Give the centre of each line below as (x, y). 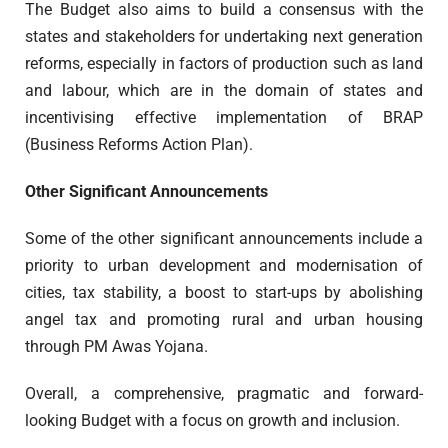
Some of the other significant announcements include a (224, 239)
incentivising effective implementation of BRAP (224, 118)
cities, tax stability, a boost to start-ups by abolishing (224, 293)
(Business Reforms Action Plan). (139, 145)
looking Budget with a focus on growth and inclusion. (212, 421)
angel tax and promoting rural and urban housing (224, 320)
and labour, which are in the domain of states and (224, 91)
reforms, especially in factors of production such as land (224, 64)
